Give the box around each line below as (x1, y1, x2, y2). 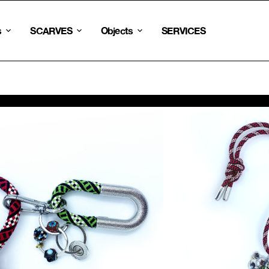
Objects (100, 25, 133, 36)
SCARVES (30, 25, 72, 36)
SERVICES (162, 25, 205, 36)
